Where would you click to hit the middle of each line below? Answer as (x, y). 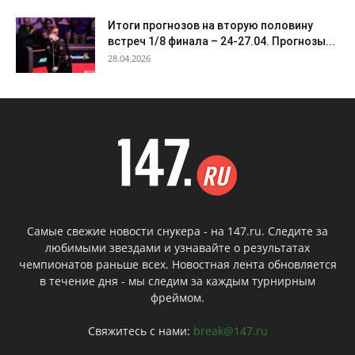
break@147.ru (230, 331)
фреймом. (177, 298)
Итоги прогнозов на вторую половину (210, 26)
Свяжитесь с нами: (140, 331)
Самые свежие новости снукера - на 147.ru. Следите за (177, 231)
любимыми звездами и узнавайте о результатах (177, 248)
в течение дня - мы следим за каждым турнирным (177, 281)
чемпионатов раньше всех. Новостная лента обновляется (177, 265)
